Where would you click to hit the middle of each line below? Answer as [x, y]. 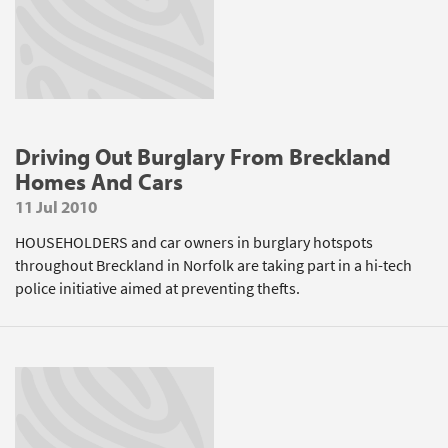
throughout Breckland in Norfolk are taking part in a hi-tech [213, 265]
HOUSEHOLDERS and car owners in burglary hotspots [194, 242]
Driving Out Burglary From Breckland [203, 156]
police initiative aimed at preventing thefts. [157, 288]
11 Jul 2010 [56, 206]
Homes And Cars [99, 181]
